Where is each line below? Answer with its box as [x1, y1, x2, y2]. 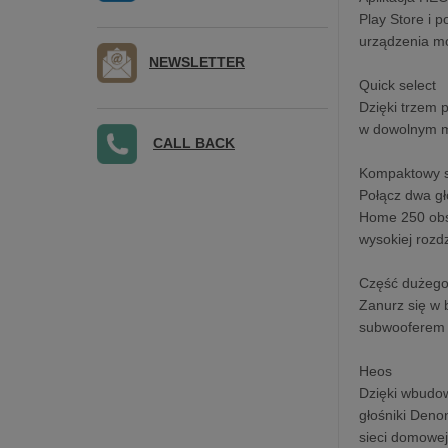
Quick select [359, 76, 437, 93]
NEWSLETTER [149, 53, 245, 70]
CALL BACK [153, 134, 235, 151]
